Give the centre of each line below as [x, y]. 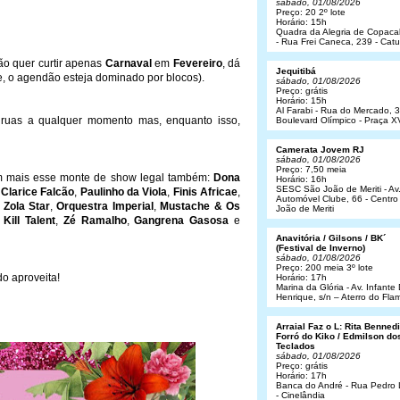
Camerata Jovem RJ [320, 150]
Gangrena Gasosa [184, 221]
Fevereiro [197, 63]
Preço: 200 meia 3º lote [325, 267]
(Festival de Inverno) [321, 248]
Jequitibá [296, 71]
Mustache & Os [200, 206]
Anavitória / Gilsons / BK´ [331, 238]
